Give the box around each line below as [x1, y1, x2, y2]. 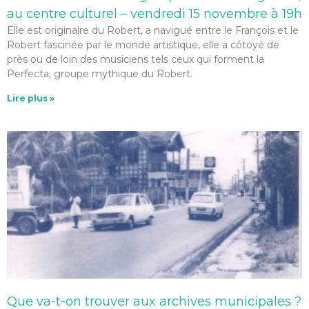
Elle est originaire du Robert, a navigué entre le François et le [7, 24, 299, 37]
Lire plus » [7, 93, 54, 104]
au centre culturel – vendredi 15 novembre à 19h [7, 6, 302, 22]
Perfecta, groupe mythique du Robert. [7, 68, 192, 81]
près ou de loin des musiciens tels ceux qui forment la [7, 53, 264, 66]
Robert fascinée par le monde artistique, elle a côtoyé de [7, 39, 279, 52]
